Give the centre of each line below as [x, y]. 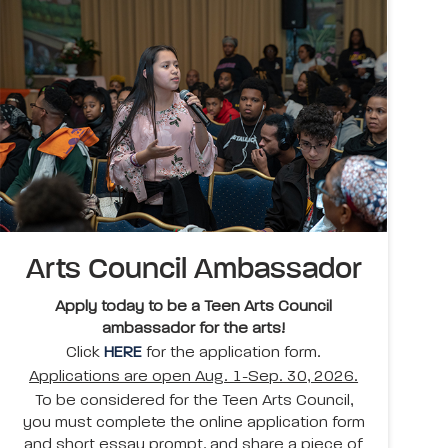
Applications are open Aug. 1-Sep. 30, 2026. [194, 377]
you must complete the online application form [193, 423]
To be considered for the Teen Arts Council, [193, 401]
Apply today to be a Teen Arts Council [194, 307]
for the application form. [232, 353]
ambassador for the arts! [194, 329]
